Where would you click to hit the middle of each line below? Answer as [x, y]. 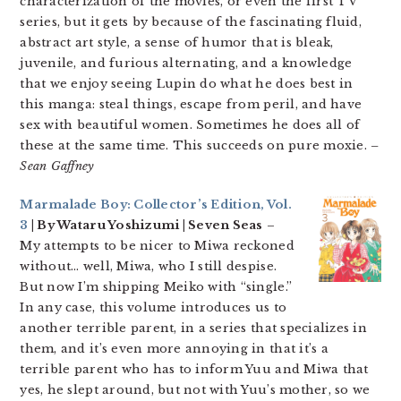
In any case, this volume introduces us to [154, 307]
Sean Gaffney [57, 166]
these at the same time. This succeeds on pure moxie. [196, 145]
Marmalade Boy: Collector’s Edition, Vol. [156, 205]
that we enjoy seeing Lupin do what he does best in [187, 84]
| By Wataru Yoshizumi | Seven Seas [145, 225]
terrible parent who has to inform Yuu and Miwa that [194, 369]
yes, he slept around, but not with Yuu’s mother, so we [195, 390]
